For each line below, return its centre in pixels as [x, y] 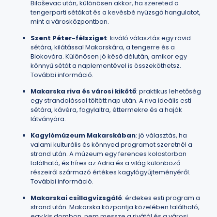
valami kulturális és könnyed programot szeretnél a [111, 145]
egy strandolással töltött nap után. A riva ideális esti [111, 101]
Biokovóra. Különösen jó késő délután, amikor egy [109, 56]
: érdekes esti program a [161, 198]
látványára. [48, 119]
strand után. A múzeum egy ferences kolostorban [108, 154]
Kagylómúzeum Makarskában [83, 135]
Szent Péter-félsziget [69, 38]
